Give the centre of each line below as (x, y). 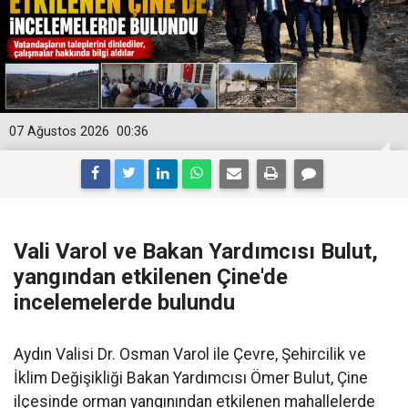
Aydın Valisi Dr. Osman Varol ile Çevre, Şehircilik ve (190, 354)
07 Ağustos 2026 (59, 131)
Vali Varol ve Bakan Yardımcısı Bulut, (196, 251)
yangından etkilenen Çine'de (151, 276)
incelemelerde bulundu (124, 302)
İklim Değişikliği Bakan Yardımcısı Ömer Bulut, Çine (191, 377)
